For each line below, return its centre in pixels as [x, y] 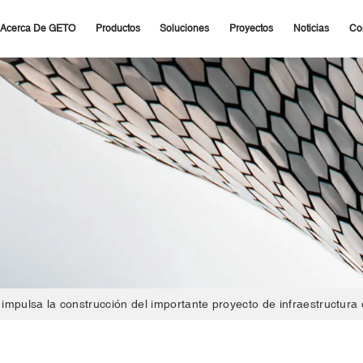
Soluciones [185, 28]
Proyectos [252, 28]
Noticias [312, 28]
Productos [117, 28]
